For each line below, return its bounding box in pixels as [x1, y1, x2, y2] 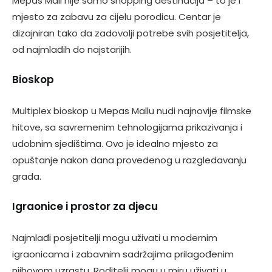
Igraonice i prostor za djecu [12, 199, 158, 214]
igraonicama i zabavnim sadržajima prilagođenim [12, 247, 234, 260]
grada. [12, 169, 41, 183]
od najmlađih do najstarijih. [12, 42, 132, 56]
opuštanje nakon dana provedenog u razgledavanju [12, 153, 246, 166]
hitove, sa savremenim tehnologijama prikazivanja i [12, 120, 242, 134]
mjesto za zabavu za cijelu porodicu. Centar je [12, 10, 221, 23]
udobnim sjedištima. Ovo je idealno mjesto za [12, 137, 218, 150]
